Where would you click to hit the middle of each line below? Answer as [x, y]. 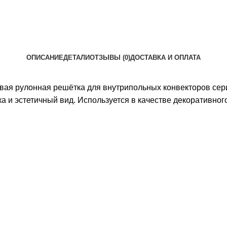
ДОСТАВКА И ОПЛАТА [165, 58]
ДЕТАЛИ [77, 58]
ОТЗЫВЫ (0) [110, 58]
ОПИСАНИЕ [45, 58]
